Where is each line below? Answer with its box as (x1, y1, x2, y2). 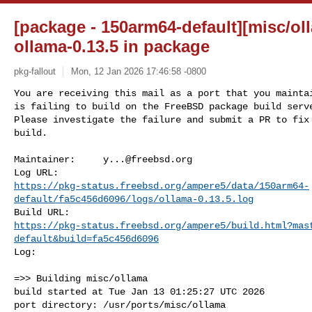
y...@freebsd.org (103, 153, 192, 165)
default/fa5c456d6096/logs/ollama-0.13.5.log (14, 193, 253, 205)
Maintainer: (14, 153, 103, 165)
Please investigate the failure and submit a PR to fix (14, 114, 309, 125)
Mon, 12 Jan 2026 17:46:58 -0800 (70, 65, 206, 77)
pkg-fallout (14, 65, 56, 77)
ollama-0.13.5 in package (14, 37, 210, 56)
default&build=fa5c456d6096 (14, 233, 159, 244)
